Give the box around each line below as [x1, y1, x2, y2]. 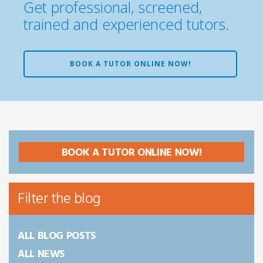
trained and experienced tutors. [23, 14, 229, 34]
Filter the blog [18, 188, 100, 211]
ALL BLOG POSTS [18, 228, 96, 245]
